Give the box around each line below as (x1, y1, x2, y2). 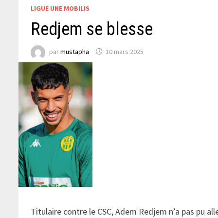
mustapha (60, 47, 90, 56)
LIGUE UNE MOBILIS (31, 3, 90, 13)
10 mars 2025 (106, 47, 144, 56)
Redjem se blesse (31, 18, 153, 39)
